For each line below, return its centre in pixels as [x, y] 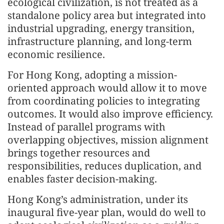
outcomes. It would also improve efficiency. [110, 114]
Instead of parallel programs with [86, 127]
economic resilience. [56, 54]
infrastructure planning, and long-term [100, 41]
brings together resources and [79, 153]
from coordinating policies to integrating [104, 101]
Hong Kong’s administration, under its [98, 199]
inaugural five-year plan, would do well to [107, 212]
